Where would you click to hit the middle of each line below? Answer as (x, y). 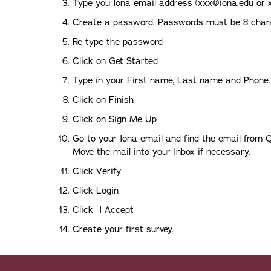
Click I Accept (103, 210)
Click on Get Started (115, 61)
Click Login (96, 191)
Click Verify (97, 171)
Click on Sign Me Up (115, 119)
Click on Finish (103, 100)
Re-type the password (118, 42)
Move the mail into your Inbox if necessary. (162, 152)
